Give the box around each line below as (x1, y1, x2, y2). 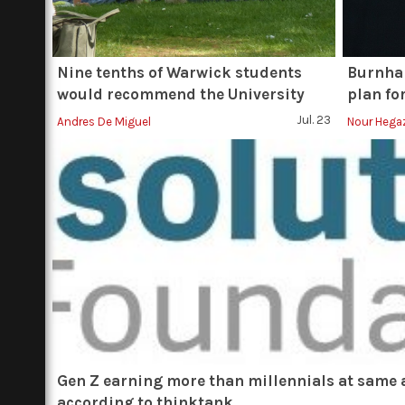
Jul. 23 (297, 113, 332, 127)
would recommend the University (57, 85, 305, 103)
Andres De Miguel (57, 115, 151, 128)
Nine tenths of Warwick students (57, 63, 302, 81)
